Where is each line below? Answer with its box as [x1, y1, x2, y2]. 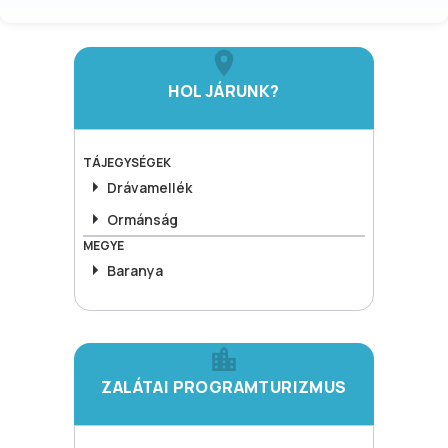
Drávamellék [107, 177, 192, 197]
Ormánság [107, 209, 178, 229]
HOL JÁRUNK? [168, 80, 280, 102]
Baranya [107, 260, 163, 280]
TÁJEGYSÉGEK [83, 154, 171, 171]
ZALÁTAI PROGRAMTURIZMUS [101, 376, 347, 398]
